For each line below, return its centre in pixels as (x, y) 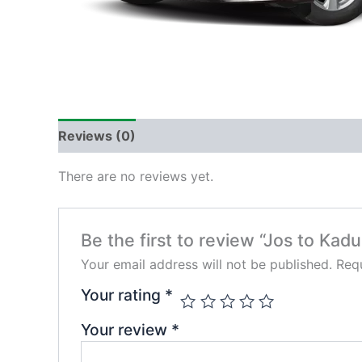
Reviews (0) (97, 136)
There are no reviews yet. (136, 176)
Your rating (122, 295)
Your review (126, 330)
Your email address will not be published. (206, 265)
